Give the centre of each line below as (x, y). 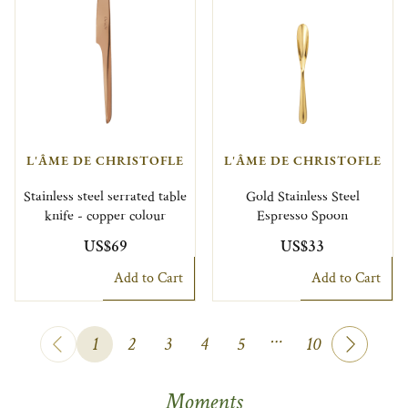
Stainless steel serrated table (106, 197)
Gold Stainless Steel (302, 197)
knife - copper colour (106, 216)
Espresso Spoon (303, 216)
